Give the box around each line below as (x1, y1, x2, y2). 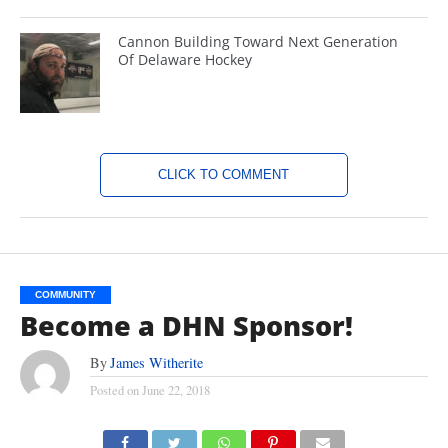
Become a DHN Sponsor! (19, 307, 353, 344)
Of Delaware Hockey (118, 50, 253, 69)
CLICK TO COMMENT (158, 167, 290, 182)
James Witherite (109, 353, 203, 372)
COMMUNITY (34, 289, 96, 300)
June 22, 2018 (141, 381, 210, 399)
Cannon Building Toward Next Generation (118, 32, 399, 51)
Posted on (89, 381, 139, 399)
